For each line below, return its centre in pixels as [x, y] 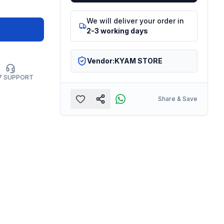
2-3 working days [117, 30]
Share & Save [177, 98]
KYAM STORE [138, 60]
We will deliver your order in [135, 20]
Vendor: [100, 60]
